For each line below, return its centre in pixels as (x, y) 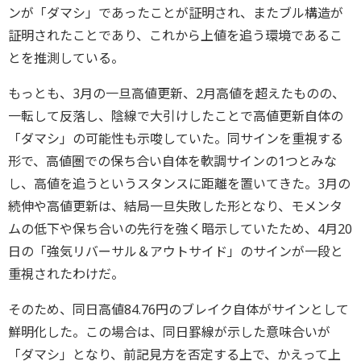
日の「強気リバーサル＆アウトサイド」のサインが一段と (176, 252)
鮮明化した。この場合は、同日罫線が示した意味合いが (169, 332)
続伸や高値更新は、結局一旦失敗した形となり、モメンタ (175, 207)
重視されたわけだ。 (66, 274)
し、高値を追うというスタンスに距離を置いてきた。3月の (179, 184)
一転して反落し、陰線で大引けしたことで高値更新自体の (176, 116)
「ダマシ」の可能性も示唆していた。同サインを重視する (176, 139)
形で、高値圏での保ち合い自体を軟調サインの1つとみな (172, 162)
